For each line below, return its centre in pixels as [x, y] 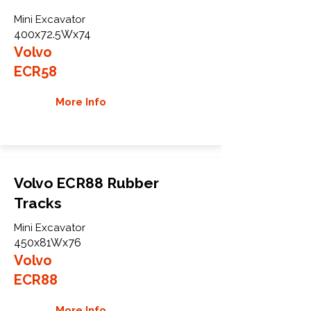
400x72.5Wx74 [52, 34]
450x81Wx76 [48, 242]
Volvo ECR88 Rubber [86, 183]
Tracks [38, 203]
